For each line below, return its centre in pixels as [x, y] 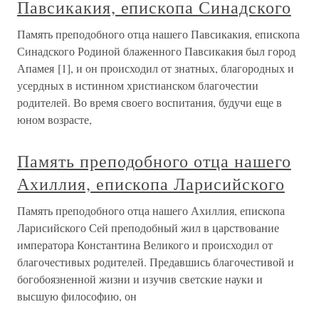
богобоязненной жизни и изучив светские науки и [140, 279]
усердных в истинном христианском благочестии [138, 85]
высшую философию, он [77, 296]
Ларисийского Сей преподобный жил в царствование [148, 228]
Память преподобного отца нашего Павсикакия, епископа [158, 34]
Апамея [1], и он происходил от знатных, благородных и [156, 68]
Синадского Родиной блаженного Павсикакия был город [156, 51]
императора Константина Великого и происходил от [145, 245]
